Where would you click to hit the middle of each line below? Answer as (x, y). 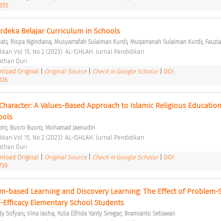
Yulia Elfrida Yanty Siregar (89, 213)
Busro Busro (26, 128)
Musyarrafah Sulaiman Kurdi (90, 42)
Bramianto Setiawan (149, 213)
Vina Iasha (40, 213)
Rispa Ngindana (30, 42)
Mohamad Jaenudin (70, 128)
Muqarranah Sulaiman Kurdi (166, 42)
